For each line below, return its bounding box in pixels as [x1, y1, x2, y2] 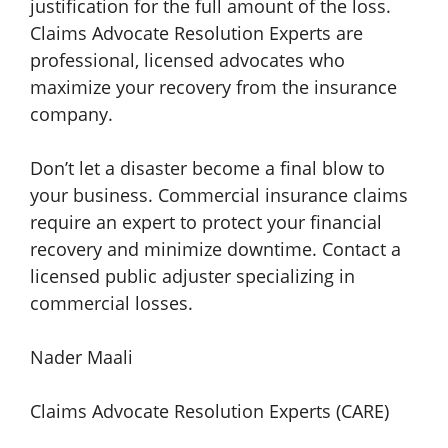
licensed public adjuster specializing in [30, 263, 355, 288]
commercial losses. [30, 290, 193, 315]
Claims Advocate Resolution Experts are [30, 20, 363, 45]
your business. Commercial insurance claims [30, 182, 408, 207]
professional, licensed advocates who [30, 47, 345, 72]
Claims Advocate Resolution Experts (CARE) [30, 398, 389, 423]
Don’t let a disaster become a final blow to [30, 155, 385, 180]
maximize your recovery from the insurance [30, 74, 397, 99]
